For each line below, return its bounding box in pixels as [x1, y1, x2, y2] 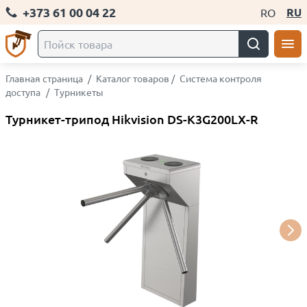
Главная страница [5, 72, 83, 84]
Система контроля [180, 72, 262, 84]
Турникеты [54, 86, 103, 98]
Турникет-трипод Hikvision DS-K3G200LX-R [5, 111, 258, 127]
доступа [5, 86, 40, 98]
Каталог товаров [96, 72, 169, 84]
